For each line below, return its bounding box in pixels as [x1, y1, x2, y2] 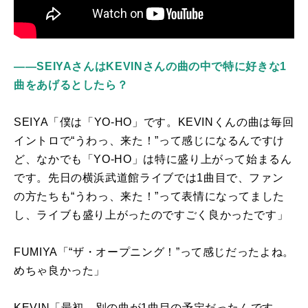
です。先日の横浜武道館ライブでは [14, 171, 197, 184]
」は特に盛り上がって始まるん [131, 153, 292, 165]
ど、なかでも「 [14, 153, 94, 165]
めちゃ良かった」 [14, 264, 106, 276]
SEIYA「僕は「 [14, 115, 94, 128]
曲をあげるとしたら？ [14, 78, 129, 91]
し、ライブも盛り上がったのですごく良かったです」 [14, 208, 289, 221]
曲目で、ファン [203, 171, 284, 184]
